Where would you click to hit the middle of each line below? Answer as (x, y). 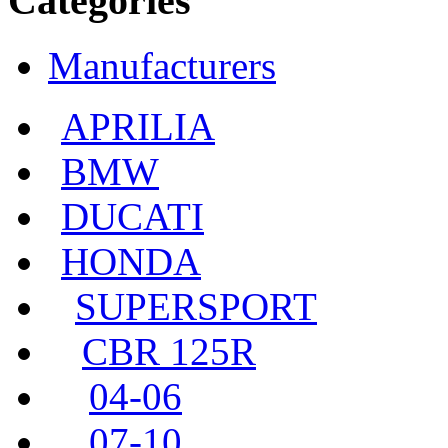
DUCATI (132, 216)
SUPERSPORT (196, 306)
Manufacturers (162, 65)
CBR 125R (169, 351)
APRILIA (138, 126)
